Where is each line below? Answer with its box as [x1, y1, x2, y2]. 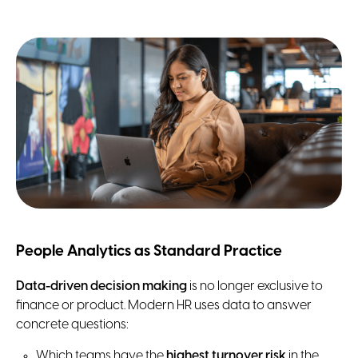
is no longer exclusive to [187, 280, 323, 294]
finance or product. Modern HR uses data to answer [16, 299, 312, 313]
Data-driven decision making [16, 280, 187, 294]
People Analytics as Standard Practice [16, 243, 282, 260]
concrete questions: [16, 318, 129, 332]
